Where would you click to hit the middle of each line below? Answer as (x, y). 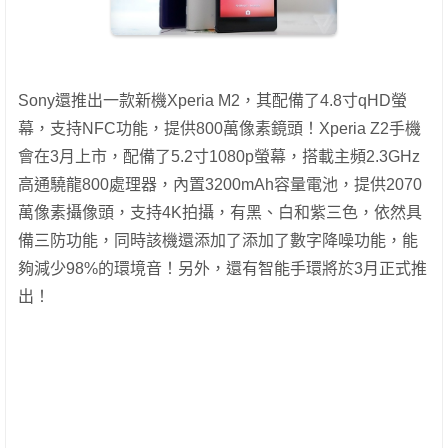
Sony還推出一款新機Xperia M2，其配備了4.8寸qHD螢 (212, 100)
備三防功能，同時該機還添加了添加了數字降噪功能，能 (218, 240)
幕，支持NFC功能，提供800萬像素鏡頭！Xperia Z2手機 (219, 128)
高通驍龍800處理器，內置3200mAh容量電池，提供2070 (220, 184)
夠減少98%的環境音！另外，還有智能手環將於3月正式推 (222, 268)
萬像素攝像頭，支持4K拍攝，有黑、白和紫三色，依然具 (220, 212)
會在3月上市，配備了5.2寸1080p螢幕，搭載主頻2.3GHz (219, 156)
